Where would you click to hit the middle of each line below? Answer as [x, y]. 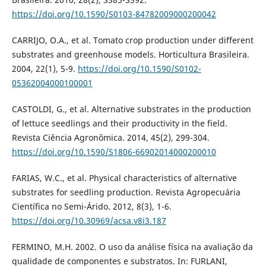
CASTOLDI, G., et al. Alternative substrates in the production [131, 109]
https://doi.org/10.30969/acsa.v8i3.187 [89, 221]
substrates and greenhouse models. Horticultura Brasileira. [130, 55]
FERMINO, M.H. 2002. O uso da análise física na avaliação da [132, 247]
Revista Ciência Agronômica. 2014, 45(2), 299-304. [110, 138]
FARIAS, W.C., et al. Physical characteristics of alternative [124, 178]
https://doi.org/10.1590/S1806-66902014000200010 [114, 152]
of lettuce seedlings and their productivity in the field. [119, 123]
